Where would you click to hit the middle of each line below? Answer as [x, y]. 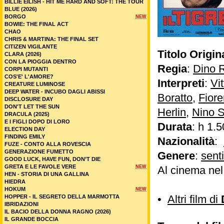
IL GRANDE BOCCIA [31, 219]
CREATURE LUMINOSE [35, 84]
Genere [176, 156]
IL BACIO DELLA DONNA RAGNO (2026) [58, 211]
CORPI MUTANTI [26, 69]
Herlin [172, 112]
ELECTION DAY [25, 129]
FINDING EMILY [25, 136]
